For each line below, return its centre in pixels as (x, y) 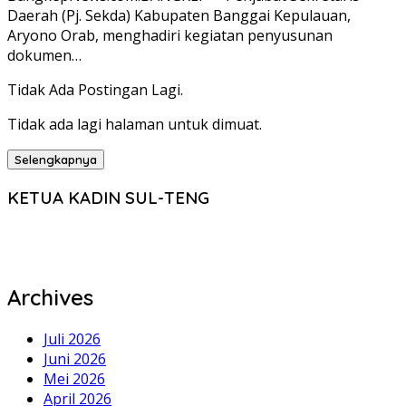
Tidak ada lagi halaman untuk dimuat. (135, 125)
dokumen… (44, 56)
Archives (50, 297)
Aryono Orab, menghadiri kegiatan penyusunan (170, 36)
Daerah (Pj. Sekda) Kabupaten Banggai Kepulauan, (179, 16)
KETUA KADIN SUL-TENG (108, 198)
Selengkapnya (56, 160)
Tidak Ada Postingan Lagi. (95, 90)
